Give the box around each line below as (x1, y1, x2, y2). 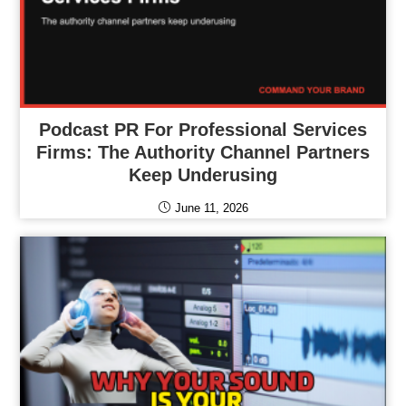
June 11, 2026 (174, 200, 248, 215)
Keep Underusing (129, 164, 277, 185)
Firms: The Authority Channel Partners (36, 141, 370, 162)
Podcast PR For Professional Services (39, 119, 367, 140)
